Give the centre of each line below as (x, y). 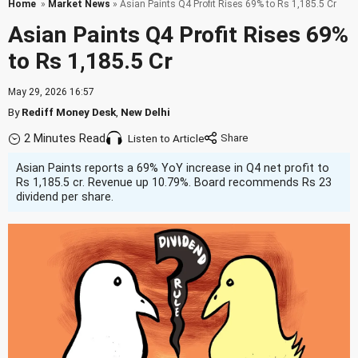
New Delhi (145, 112)
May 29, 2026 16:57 (51, 92)
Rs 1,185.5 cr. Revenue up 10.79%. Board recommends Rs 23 (174, 182)
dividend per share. (65, 197)
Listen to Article (166, 139)
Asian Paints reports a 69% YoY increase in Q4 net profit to (173, 168)
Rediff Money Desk (69, 112)
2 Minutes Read (65, 139)
